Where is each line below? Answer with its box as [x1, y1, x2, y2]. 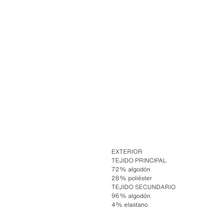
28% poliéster [111, 173, 152, 182]
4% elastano [111, 200, 148, 209]
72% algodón [111, 165, 151, 173]
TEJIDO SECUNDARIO [111, 182, 176, 191]
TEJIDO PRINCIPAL [111, 156, 167, 165]
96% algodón [111, 191, 151, 200]
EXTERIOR [111, 147, 143, 156]
